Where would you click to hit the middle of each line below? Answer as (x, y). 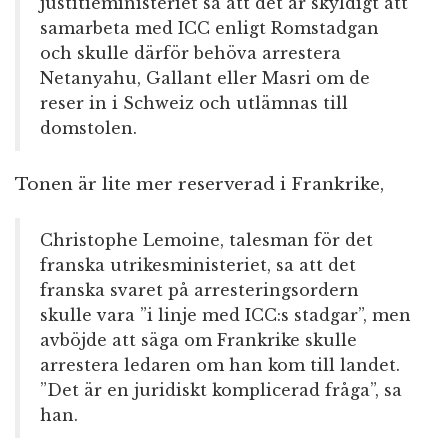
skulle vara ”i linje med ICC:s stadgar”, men (225, 315)
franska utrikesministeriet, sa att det (198, 265)
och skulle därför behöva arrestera (190, 53)
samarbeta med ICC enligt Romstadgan (209, 28)
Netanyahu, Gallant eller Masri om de (205, 78)
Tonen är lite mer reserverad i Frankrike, (199, 185)
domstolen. (88, 128)
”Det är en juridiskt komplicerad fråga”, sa (221, 390)
